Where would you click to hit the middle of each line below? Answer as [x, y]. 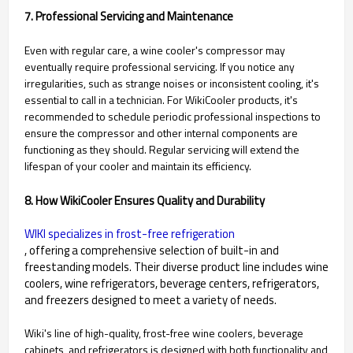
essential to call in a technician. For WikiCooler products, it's [161, 100]
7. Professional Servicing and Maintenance [129, 17]
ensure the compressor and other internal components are [161, 133]
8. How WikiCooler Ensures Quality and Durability [145, 201]
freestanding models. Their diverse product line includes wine [176, 267]
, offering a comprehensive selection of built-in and [152, 251]
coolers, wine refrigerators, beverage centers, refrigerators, [172, 284]
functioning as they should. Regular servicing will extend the [162, 150]
